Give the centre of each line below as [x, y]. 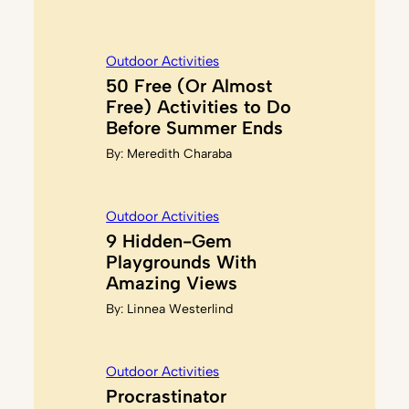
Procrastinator [167, 396]
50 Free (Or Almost [189, 85]
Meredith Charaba [180, 153]
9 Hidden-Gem [169, 241]
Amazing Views [172, 283]
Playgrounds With [182, 262]
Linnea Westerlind [180, 309]
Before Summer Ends [195, 127]
